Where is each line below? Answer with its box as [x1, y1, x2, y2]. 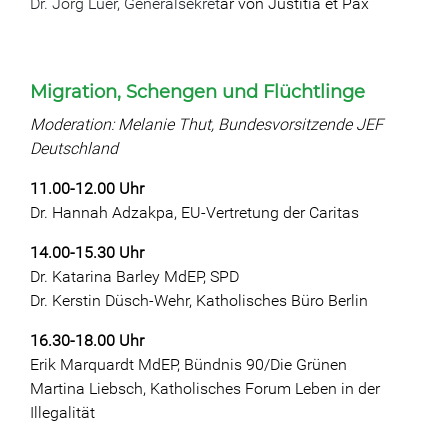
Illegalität [30, 403, 95, 422]
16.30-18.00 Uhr [30, 331, 144, 350]
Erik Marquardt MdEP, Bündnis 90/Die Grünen [30, 355, 347, 374]
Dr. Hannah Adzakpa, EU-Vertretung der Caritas [30, 203, 359, 222]
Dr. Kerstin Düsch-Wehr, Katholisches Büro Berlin [30, 291, 368, 310]
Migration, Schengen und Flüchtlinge [30, 81, 365, 103]
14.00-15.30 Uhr [30, 243, 144, 262]
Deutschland [30, 139, 118, 158]
